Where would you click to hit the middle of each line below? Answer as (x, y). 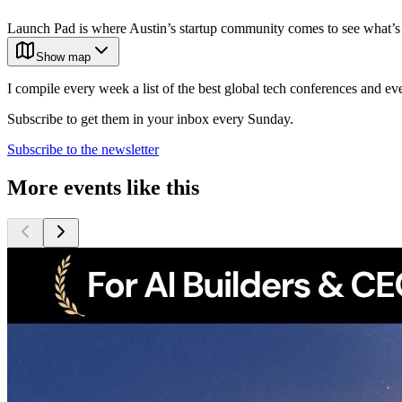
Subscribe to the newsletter (83, 150)
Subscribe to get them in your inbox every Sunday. (150, 119)
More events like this (103, 188)
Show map (63, 57)
